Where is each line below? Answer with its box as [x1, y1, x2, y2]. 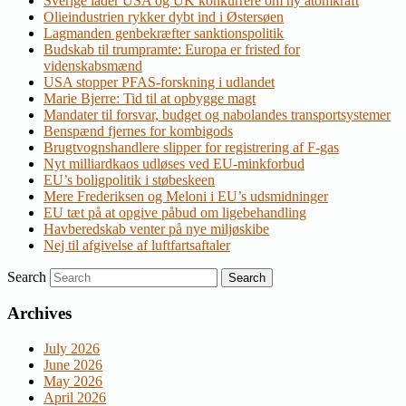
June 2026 [43, 357, 102, 373]
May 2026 [43, 373, 102, 390]
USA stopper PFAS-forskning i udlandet [43, 73, 275, 90]
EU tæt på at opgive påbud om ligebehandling [43, 204, 306, 220]
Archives [7, 304, 72, 324]
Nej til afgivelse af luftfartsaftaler [43, 237, 230, 253]
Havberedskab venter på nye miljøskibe [43, 220, 269, 237]
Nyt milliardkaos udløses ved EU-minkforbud [43, 155, 304, 171]
